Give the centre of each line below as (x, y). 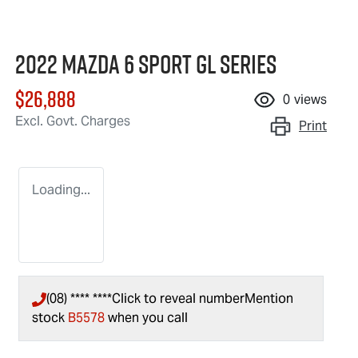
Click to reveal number (178, 299)
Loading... (61, 190)
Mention (269, 299)
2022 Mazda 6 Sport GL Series (146, 64)
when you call (148, 318)
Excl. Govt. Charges (73, 121)
